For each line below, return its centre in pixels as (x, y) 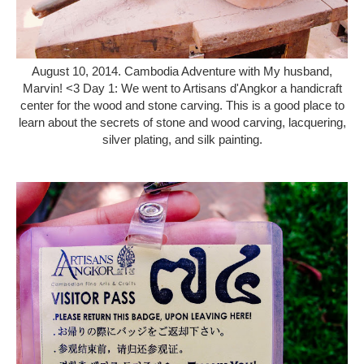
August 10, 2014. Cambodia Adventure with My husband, (182, 71)
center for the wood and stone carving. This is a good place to (182, 105)
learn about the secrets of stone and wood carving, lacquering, (182, 122)
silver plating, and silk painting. (182, 139)
